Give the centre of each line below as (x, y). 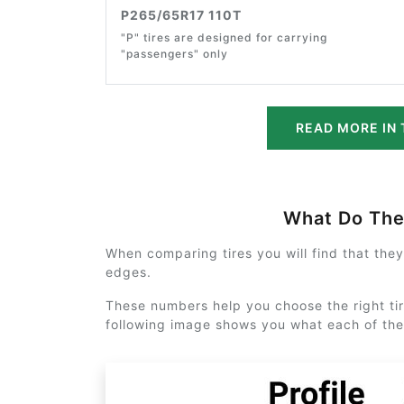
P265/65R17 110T (181, 14)
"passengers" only (174, 53)
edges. (129, 271)
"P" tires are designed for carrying (224, 37)
